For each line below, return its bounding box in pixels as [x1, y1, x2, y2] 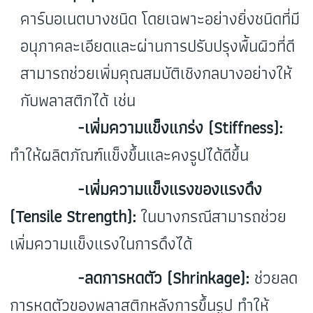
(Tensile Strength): [10, 203, 137, 231]
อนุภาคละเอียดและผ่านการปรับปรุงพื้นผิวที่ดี [20, 32, 296, 60]
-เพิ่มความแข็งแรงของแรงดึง [10, 175, 263, 203]
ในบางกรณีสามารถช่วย [136, 203, 287, 231]
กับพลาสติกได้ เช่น [20, 87, 136, 115]
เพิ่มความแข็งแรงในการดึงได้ [10, 230, 193, 258]
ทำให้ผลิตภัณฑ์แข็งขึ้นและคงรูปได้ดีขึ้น [10, 141, 249, 169]
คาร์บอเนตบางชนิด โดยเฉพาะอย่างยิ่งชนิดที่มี [20, 5, 300, 33]
